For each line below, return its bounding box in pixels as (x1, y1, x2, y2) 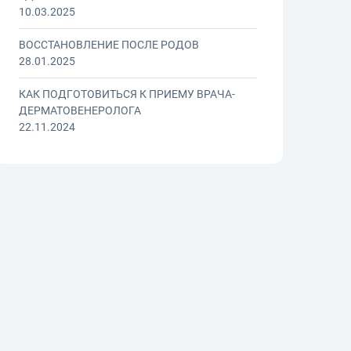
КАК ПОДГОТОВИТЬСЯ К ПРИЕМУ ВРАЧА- (19, 88, 235, 101)
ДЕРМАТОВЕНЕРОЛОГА (19, 104, 141, 118)
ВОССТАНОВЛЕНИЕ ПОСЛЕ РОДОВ (19, 38, 199, 52)
